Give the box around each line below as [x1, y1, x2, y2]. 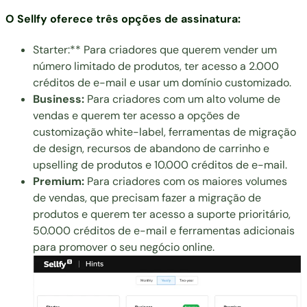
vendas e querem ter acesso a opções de [33, 108, 240, 123]
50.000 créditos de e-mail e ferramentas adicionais [33, 223, 295, 238]
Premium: [33, 173, 84, 188]
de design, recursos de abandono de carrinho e [33, 140, 269, 156]
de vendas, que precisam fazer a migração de [33, 190, 261, 205]
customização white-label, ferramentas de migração [33, 124, 296, 139]
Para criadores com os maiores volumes [84, 173, 287, 188]
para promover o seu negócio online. [33, 239, 214, 254]
